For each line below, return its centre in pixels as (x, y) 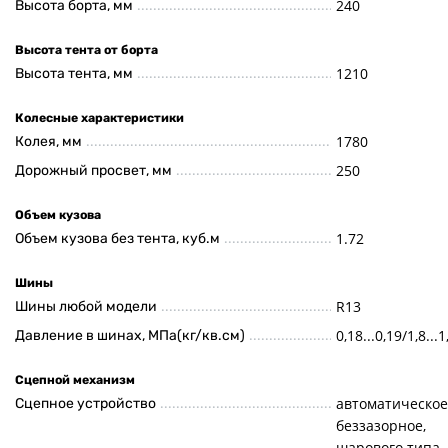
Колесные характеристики (99, 117)
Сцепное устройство (85, 404)
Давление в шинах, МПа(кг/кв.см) (130, 336)
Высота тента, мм (74, 74)
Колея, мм (48, 142)
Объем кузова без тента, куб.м (117, 239)
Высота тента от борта (86, 49)
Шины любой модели (86, 307)
